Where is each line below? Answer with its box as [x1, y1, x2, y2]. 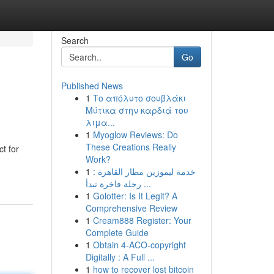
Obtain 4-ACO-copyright [92, 239, 186, 251]
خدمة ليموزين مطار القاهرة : [92, 165, 196, 177]
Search [61, 34, 89, 46]
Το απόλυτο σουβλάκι [92, 92, 186, 104]
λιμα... [85, 116, 115, 128]
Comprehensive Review [85, 202, 177, 214]
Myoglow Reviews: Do [92, 128, 178, 141]
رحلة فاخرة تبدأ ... [141, 177, 151, 190]
